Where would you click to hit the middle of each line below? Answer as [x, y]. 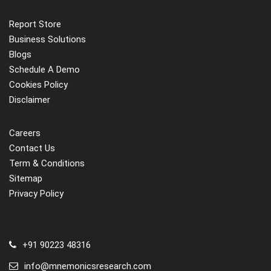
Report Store [35, 24]
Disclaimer [30, 100]
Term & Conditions [47, 163]
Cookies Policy [38, 84]
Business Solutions [47, 39]
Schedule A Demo [44, 69]
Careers [25, 133]
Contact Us [32, 148]
